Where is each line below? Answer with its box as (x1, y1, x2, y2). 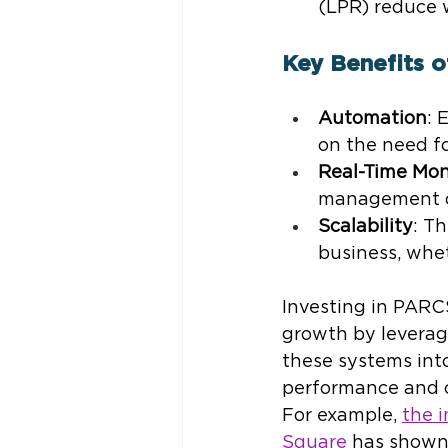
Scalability (318, 218, 413, 237)
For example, (282, 407, 402, 426)
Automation (318, 110, 427, 129)
